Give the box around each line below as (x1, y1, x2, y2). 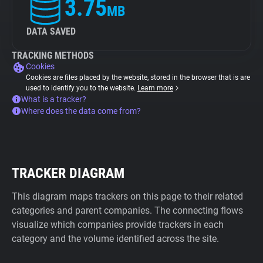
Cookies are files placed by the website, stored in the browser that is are (26, 73, 250, 82)
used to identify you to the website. (26, 84, 137, 92)
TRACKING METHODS (12, 50, 94, 61)
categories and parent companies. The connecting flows (12, 205, 243, 216)
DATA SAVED (26, 26, 76, 37)
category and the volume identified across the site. (12, 233, 219, 244)
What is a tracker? (21, 95, 86, 104)
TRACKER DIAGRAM (12, 165, 124, 181)
